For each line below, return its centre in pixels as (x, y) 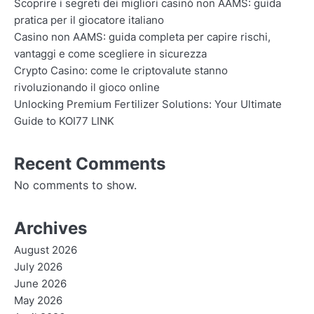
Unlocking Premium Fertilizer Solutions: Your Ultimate (148, 105)
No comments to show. (75, 185)
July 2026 (38, 267)
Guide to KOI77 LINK (64, 122)
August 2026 (46, 251)
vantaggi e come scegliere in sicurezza (110, 54)
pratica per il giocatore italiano (89, 21)
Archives (50, 228)
